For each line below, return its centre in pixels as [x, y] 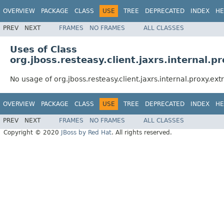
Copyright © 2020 [32, 133]
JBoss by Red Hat [86, 133]
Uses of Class [43, 49]
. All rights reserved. [142, 133]
